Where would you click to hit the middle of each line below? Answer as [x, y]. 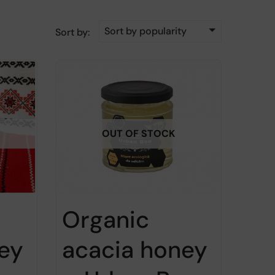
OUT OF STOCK [139, 133]
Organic [105, 220]
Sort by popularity [145, 31]
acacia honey [134, 250]
